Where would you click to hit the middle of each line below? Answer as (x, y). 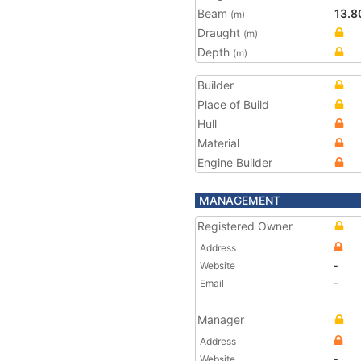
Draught (220, 33)
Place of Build (233, 104)
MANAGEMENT (240, 200)
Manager (221, 320)
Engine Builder (235, 162)
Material (218, 143)
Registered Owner (245, 226)
